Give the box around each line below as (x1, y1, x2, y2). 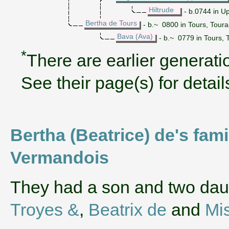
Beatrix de (88, 199, 167, 219)
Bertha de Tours (85, 18, 137, 27)
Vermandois (10, 147, 109, 167)
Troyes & (10, 199, 79, 219)
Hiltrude (149, 5, 174, 14)
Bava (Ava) (117, 32, 153, 40)
